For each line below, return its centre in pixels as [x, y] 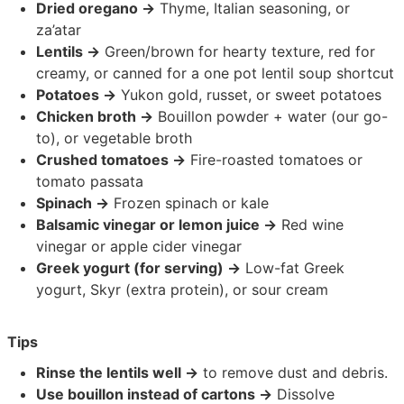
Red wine [311, 225]
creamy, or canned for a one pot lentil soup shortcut [216, 73]
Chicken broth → [95, 117]
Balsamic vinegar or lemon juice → [157, 225]
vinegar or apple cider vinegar [139, 247]
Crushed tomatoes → [111, 160]
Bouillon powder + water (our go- [271, 117]
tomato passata [90, 182]
